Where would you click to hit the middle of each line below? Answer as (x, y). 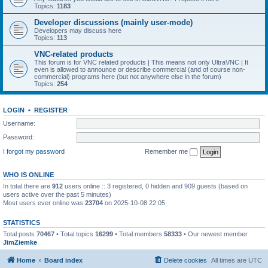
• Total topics (75, 234)
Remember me (167, 151)
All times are (230, 260)
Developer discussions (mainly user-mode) (113, 22)
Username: (19, 123)
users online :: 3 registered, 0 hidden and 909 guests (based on (155, 186)
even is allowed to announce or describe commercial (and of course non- (140, 69)
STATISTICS (22, 222)
